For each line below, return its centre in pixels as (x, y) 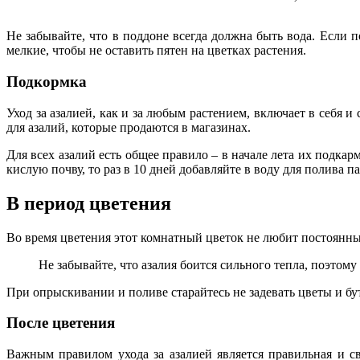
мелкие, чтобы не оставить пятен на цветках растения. (156, 51)
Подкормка (47, 82)
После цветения (61, 323)
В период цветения (89, 203)
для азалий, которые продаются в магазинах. (129, 127)
